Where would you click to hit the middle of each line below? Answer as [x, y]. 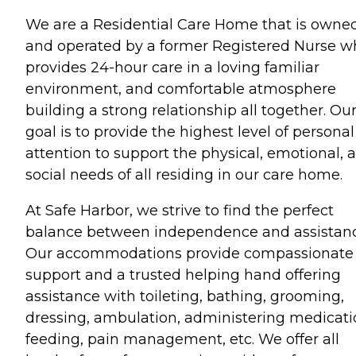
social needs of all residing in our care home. [184, 174]
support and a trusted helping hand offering [183, 275]
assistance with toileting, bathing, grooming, [185, 296]
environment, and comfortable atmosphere [181, 89]
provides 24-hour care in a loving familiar [172, 67]
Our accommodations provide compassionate [190, 253]
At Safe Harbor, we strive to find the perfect [180, 210]
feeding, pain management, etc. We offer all [182, 339]
